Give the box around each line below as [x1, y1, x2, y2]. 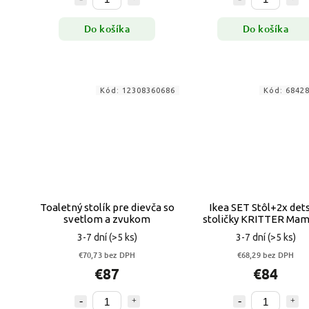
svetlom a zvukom [63, 213, 150, 226]
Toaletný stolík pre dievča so [39, 201, 175, 214]
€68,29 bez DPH [237, 249, 295, 261]
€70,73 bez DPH [78, 249, 136, 261]
